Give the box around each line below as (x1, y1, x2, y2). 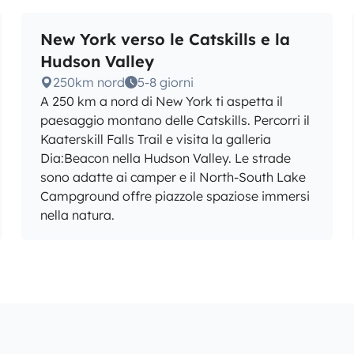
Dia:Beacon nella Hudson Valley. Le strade (40, 150, 291, 166)
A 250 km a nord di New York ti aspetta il (40, 93, 283, 109)
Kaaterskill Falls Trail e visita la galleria (40, 131, 271, 147)
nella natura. (40, 207, 115, 223)
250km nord (52, 74, 125, 90)
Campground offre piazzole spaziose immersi (40, 188, 310, 204)
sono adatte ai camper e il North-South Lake (40, 169, 306, 185)
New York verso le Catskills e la (40, 29, 290, 49)
